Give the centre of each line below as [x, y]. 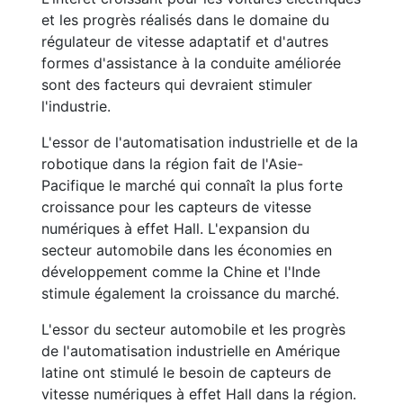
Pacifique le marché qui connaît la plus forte [192, 185]
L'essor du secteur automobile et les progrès [193, 329]
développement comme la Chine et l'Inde [181, 272]
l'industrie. [76, 106]
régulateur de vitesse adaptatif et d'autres [185, 41]
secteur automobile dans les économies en [187, 250]
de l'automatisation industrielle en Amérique [191, 351]
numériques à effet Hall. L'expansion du [175, 228]
